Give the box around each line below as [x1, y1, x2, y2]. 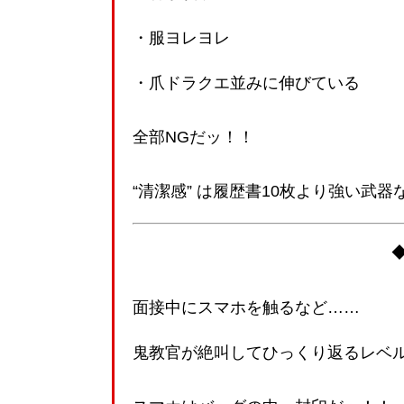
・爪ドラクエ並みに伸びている [133, 74, 360, 92]
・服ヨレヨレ [133, 29, 230, 47]
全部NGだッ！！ [133, 128, 254, 146]
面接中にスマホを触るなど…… [133, 298, 360, 317]
